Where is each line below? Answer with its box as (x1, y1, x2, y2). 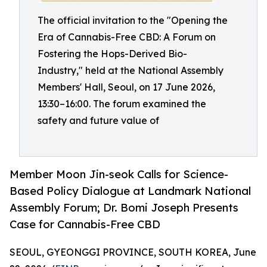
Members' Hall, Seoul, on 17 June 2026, (38, 81, 215, 93)
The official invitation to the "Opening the (38, 14, 228, 26)
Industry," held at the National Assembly (38, 64, 223, 76)
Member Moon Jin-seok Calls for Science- (10, 167, 228, 181)
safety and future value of (38, 114, 159, 126)
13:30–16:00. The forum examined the (38, 98, 206, 110)
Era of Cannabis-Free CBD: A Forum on (38, 31, 216, 43)
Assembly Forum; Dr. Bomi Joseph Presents (10, 201, 238, 215)
